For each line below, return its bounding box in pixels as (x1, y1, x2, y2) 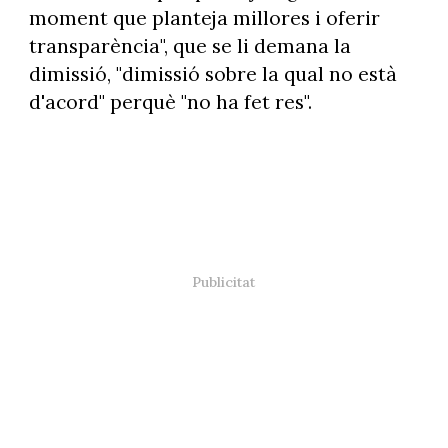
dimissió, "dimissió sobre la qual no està (28, 61, 397, 86)
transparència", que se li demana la (28, 33, 351, 58)
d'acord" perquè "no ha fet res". (28, 89, 312, 114)
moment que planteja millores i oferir (28, 5, 380, 30)
